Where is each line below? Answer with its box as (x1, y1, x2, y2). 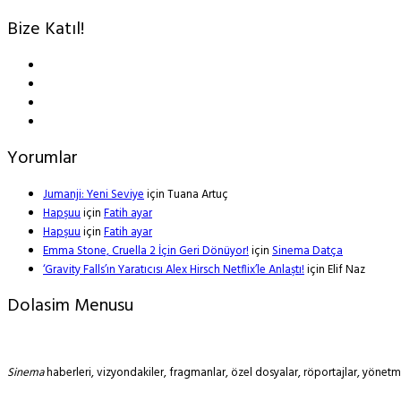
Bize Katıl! (7, 14, 84, 44)
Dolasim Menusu (7, 291, 133, 320)
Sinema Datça (272, 241, 343, 260)
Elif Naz (328, 260, 365, 279)
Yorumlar (7, 143, 78, 173)
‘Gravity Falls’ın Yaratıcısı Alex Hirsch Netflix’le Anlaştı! (43, 260, 304, 279)
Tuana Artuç (167, 184, 228, 204)
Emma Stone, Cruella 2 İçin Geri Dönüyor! (43, 241, 249, 260)
